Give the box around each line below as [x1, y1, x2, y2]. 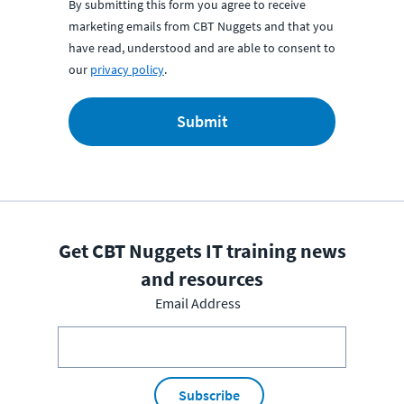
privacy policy [90, 61, 164, 78]
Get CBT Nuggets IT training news [58, 238, 346, 263]
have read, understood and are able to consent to [69, 40, 335, 56]
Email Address [154, 294, 241, 312]
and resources [141, 266, 263, 291]
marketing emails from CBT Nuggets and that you [69, 18, 334, 34]
